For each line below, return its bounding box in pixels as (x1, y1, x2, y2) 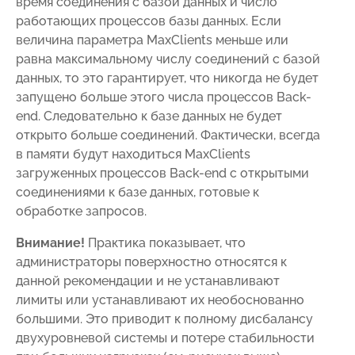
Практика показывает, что (85, 235, 246, 250)
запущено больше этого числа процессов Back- (16, 89, 311, 105)
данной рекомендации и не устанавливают (16, 273, 280, 288)
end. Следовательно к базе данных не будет (16, 108, 282, 124)
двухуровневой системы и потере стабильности (16, 330, 315, 345)
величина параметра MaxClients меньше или (16, 32, 288, 48)
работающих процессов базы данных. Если (16, 13, 281, 29)
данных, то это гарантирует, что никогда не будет (16, 70, 319, 86)
